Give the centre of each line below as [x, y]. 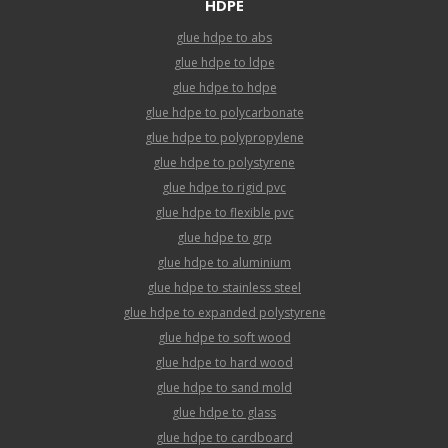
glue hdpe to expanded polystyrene [224, 312]
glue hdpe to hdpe [224, 87]
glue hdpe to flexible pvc [224, 212]
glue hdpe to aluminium [224, 262]
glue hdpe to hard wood [224, 362]
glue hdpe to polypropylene [224, 137]
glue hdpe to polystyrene [224, 162]
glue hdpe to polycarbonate [224, 112]
